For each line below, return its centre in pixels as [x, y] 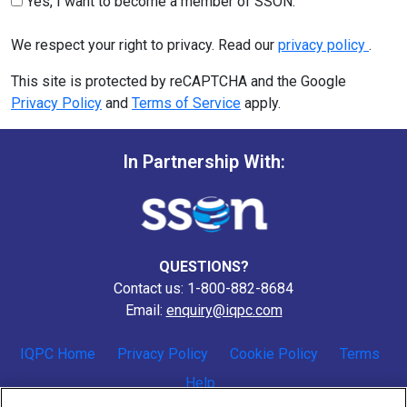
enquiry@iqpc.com [224, 311]
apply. [261, 104]
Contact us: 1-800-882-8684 [203, 289]
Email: [145, 311]
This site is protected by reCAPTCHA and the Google [179, 82]
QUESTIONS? [203, 267]
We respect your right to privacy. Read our [144, 45]
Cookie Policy [274, 354]
